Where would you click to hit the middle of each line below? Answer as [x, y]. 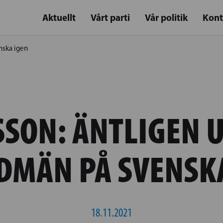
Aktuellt [59, 17]
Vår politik [166, 17]
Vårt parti [110, 17]
